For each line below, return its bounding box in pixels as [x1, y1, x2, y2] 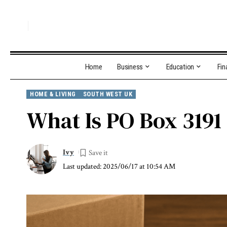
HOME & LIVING [30, 90, 76, 98]
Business [117, 62, 143, 72]
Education [166, 62, 194, 72]
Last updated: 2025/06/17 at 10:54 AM [63, 161, 175, 171]
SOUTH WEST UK [83, 90, 132, 98]
